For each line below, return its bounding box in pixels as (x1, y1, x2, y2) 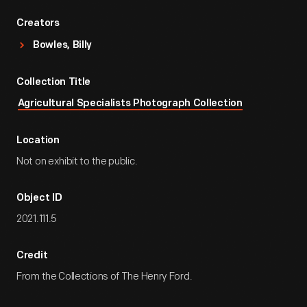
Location (16, 136, 60, 146)
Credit (16, 251, 48, 261)
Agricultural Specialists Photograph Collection (17, 99, 243, 109)
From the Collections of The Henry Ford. (16, 270, 193, 283)
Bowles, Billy (33, 40, 93, 51)
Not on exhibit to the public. (16, 155, 138, 168)
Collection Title (16, 77, 91, 88)
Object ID (16, 193, 62, 204)
